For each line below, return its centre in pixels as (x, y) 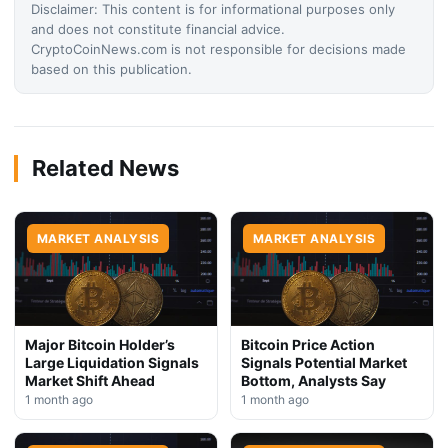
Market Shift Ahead (90, 380)
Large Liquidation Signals (112, 362)
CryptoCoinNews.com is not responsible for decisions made (218, 49)
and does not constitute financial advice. (158, 29)
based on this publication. (111, 69)
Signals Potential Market (324, 362)
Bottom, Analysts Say (313, 380)
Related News (105, 168)
